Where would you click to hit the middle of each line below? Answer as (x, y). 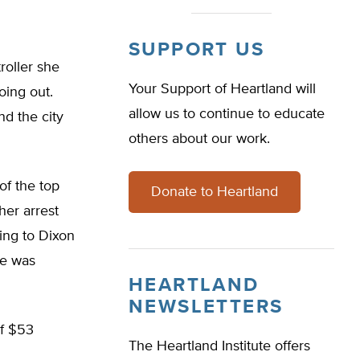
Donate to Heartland (215, 192)
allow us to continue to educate (227, 114)
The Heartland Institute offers (219, 346)
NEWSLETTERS (206, 307)
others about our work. (199, 139)
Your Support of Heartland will (222, 89)
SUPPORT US (196, 50)
